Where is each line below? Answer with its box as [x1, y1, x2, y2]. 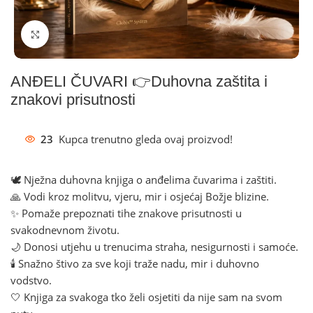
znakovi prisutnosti [10, 91, 136, 108]
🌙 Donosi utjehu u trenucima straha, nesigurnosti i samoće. [10, 240, 298, 254]
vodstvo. [10, 273, 52, 287]
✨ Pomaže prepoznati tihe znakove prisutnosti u [10, 206, 242, 220]
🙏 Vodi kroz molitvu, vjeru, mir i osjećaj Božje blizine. [10, 189, 269, 203]
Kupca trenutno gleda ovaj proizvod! [59, 132, 233, 147]
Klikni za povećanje [49, 27, 140, 41]
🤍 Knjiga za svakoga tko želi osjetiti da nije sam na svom [10, 290, 282, 304]
